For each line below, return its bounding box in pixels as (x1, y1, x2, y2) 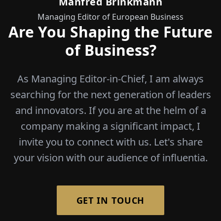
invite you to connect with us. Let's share (18, 135, 203, 148)
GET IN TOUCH (76, 194, 145, 206)
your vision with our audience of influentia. (13, 150, 208, 164)
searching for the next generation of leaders (10, 87, 211, 101)
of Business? (65, 39, 156, 60)
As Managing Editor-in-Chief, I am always (17, 72, 204, 85)
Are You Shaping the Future (8, 21, 213, 42)
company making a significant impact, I (21, 119, 200, 133)
